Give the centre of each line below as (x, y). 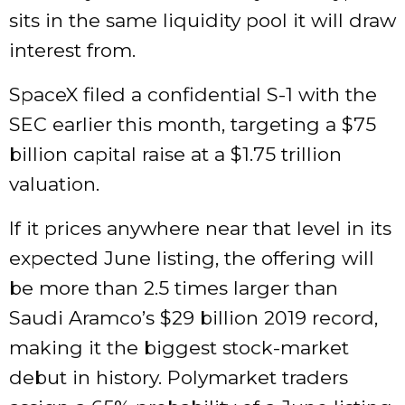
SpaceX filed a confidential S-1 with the (193, 95)
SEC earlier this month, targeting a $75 (193, 125)
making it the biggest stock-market (179, 348)
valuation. (54, 184)
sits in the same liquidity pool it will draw (202, 21)
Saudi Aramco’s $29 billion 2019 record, (193, 318)
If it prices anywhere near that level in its (200, 229)
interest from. (72, 51)
